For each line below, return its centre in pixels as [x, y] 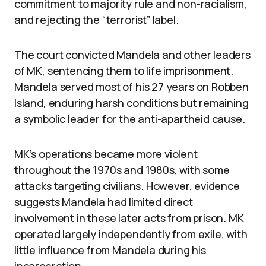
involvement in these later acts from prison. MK [129, 218]
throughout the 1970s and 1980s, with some [122, 170]
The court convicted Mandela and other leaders [132, 55]
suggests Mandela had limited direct [104, 202]
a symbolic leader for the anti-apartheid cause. [130, 119]
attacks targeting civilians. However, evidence [127, 186]
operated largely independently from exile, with [131, 234]
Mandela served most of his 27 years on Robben [132, 87]
